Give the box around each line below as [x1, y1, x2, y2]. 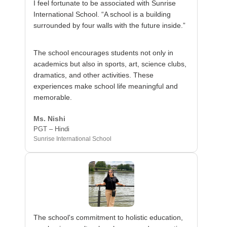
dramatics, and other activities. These [33, 71, 154, 79]
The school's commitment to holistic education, [33, 213, 183, 221]
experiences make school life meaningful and [33, 82, 178, 90]
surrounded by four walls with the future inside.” [33, 21, 186, 29]
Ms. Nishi [33, 115, 66, 123]
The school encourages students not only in [33, 49, 174, 57]
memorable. [33, 93, 72, 101]
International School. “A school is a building [33, 10, 171, 18]
